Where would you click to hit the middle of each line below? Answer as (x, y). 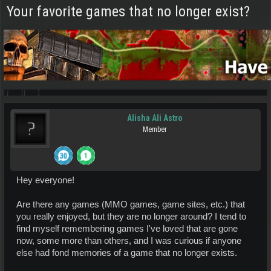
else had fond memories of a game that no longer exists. (127, 253)
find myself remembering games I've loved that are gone (127, 229)
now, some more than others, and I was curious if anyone (129, 241)
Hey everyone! (45, 180)
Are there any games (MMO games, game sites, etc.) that (131, 204)
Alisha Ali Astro (155, 118)
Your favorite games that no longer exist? (128, 11)
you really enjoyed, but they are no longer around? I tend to (131, 217)
